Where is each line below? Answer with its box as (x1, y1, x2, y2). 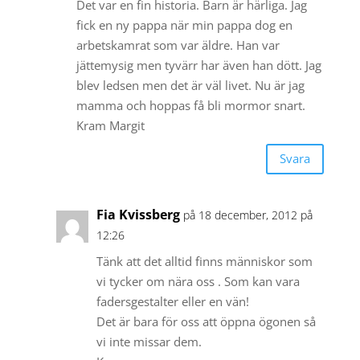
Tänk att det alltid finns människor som (96, 252, 313, 269)
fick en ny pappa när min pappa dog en (76, 16, 292, 33)
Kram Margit (76, 117, 145, 133)
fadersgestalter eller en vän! (96, 292, 249, 309)
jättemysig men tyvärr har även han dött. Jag (76, 56, 321, 73)
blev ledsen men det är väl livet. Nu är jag (76, 76, 305, 93)
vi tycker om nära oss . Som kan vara (96, 272, 300, 289)
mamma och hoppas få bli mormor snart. (76, 96, 305, 113)
